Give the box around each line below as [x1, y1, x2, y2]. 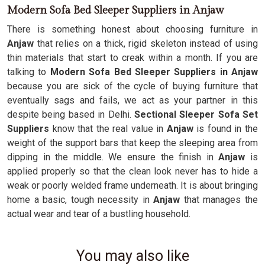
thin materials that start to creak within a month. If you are [7, 52, 258, 63]
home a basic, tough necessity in [7, 194, 150, 205]
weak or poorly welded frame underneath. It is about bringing [7, 180, 258, 191]
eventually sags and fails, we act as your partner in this [7, 95, 258, 106]
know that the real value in [52, 123, 164, 134]
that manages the [180, 194, 258, 205]
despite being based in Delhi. [7, 109, 134, 120]
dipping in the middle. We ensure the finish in [7, 151, 219, 163]
